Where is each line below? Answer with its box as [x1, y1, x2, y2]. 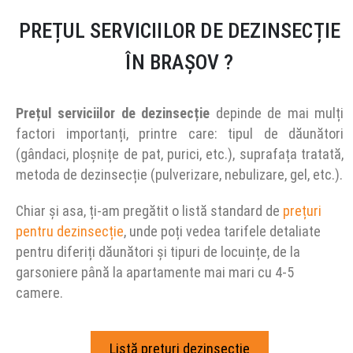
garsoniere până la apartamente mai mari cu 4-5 [16, 264, 294, 281]
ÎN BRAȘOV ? [125, 50, 234, 74]
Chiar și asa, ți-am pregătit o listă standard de [16, 203, 283, 219]
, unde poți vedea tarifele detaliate [124, 223, 321, 240]
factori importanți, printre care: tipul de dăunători [16, 125, 344, 142]
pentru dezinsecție [16, 223, 124, 240]
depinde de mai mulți [210, 105, 344, 121]
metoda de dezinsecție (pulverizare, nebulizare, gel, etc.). [16, 166, 343, 183]
